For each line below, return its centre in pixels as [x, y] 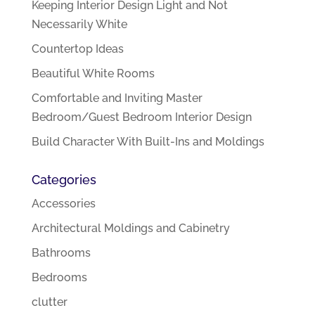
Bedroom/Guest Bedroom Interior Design [141, 117]
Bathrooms [61, 253]
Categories [64, 180]
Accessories [63, 204]
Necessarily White [79, 25]
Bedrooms [59, 278]
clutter [49, 302]
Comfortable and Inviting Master [117, 98]
